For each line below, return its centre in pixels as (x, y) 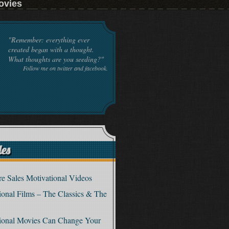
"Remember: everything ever (49, 40)
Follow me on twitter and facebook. (65, 68)
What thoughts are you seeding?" (56, 59)
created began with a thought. (51, 49)
